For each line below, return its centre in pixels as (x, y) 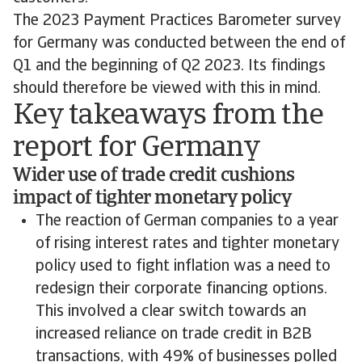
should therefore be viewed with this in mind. (167, 89)
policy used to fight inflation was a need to (183, 267)
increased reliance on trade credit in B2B (174, 335)
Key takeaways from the (168, 116)
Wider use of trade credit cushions (154, 176)
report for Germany (137, 149)
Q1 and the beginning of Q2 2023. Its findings (169, 66)
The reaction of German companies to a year (187, 221)
